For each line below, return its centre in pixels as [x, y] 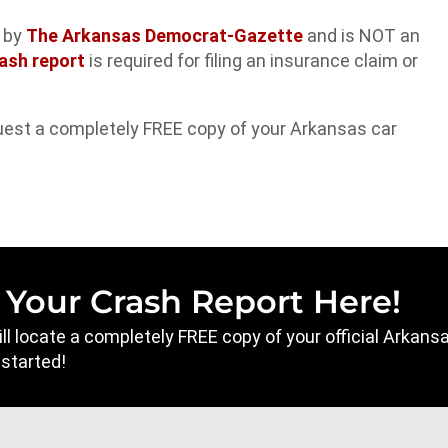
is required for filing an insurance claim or [253, 61]
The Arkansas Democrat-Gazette [166, 36]
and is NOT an [363, 36]
